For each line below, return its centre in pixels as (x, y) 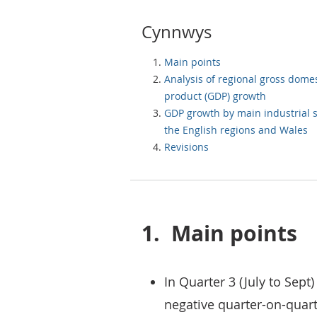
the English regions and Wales (236, 130)
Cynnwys (177, 32)
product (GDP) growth (215, 96)
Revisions (186, 147)
